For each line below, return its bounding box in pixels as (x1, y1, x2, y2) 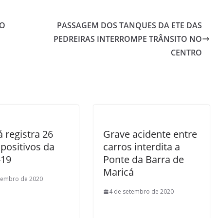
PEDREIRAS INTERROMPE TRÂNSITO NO (54, 34, 202, 44)
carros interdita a (103, 140, 180, 153)
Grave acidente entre (103, 127, 197, 141)
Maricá (103, 165, 134, 179)
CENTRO (171, 47, 202, 58)
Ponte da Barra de (103, 153, 184, 166)
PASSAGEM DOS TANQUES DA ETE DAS (57, 20, 202, 31)
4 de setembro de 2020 (109, 187, 174, 196)
